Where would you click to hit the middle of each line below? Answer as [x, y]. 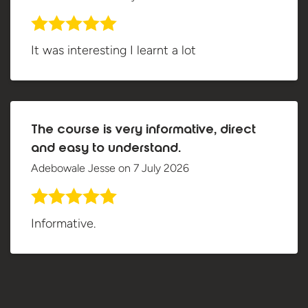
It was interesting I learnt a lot [113, 51]
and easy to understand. [106, 150]
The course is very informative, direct [143, 131]
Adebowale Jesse [75, 168]
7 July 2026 [161, 168]
